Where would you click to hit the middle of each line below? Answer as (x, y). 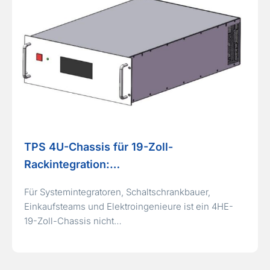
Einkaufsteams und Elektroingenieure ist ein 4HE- (129, 207)
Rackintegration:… (72, 165)
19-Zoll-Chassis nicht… (73, 221)
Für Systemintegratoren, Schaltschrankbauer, (117, 192)
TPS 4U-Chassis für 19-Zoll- (99, 147)
